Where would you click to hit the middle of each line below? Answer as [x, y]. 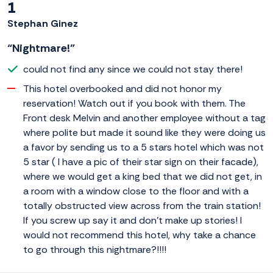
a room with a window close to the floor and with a [136, 191]
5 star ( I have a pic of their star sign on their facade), [141, 162]
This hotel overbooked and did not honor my [122, 89]
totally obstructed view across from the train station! [142, 206]
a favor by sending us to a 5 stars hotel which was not [144, 147]
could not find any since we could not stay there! [133, 69]
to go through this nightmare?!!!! [95, 250]
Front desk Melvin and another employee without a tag [144, 118]
